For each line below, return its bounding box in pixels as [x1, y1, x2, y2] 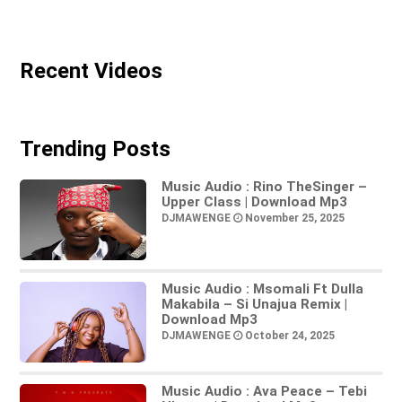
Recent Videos [19, 58, 162, 84]
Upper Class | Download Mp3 [161, 194, 347, 211]
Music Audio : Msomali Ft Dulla [161, 281, 363, 298]
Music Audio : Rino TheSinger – [161, 179, 367, 196]
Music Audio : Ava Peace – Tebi [161, 383, 367, 400]
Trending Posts [19, 135, 170, 162]
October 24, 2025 [241, 328, 335, 342]
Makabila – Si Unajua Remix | [161, 296, 347, 313]
